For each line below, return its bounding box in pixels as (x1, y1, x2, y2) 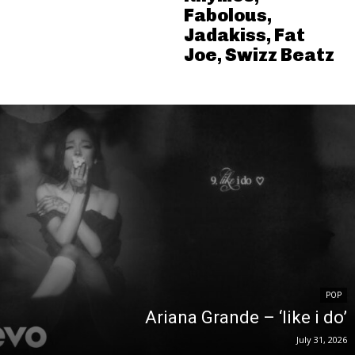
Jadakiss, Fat (183, 23, 305, 46)
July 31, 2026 (296, 333, 347, 345)
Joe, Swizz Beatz (183, 43, 334, 66)
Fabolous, (183, 3, 272, 26)
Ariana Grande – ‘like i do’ (145, 307, 347, 327)
